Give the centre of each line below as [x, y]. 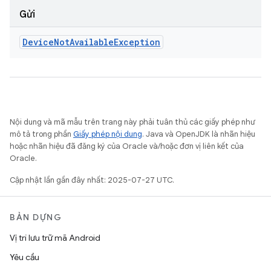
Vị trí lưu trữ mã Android [55, 238]
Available [92, 42]
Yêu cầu [24, 257]
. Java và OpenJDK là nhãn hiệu [199, 134]
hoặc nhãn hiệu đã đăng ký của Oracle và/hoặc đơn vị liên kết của [127, 146]
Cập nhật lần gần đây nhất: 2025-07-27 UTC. [92, 180]
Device [38, 42]
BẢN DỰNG [36, 217]
